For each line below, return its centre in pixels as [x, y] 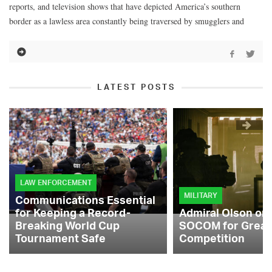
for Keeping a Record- [73, 213]
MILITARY [201, 195]
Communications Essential [85, 200]
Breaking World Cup [67, 226]
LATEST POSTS [136, 87]
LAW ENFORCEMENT [56, 183]
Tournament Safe [60, 238]
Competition [212, 238]
